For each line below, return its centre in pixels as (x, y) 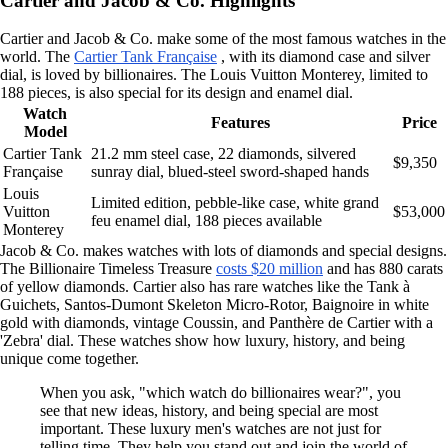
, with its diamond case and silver (323, 57)
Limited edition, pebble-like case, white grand (235, 203)
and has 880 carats (383, 269)
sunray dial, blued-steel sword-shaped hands (230, 172)
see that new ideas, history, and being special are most (209, 411)
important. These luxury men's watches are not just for (210, 429)
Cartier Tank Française (145, 57)
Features (240, 123)
